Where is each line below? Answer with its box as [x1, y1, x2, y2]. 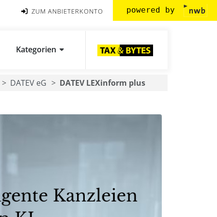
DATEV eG [10, 77, 46, 88]
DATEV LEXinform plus [60, 77, 145, 88]
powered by [126, 5, 180, 15]
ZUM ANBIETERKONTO [30, 6, 103, 15]
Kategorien [16, 44, 56, 55]
